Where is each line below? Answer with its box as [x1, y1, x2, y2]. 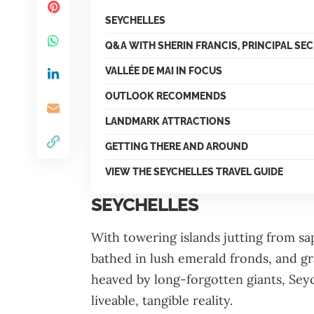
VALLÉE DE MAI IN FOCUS [105, 65, 222, 76]
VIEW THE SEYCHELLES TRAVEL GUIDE [105, 166, 283, 177]
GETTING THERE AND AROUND [105, 141, 248, 152]
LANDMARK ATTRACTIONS [105, 116, 231, 127]
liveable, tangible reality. [91, 292, 236, 309]
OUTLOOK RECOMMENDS [105, 90, 226, 102]
